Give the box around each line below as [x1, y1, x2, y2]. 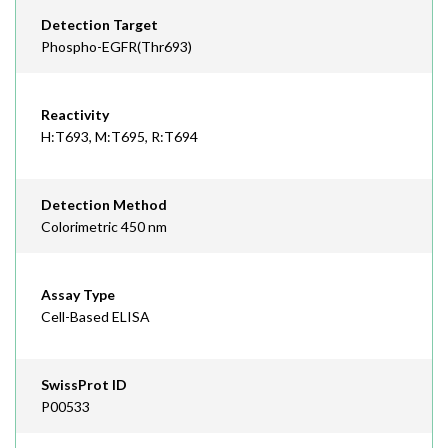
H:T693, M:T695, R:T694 [41, 128, 198, 145]
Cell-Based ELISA [41, 308, 150, 325]
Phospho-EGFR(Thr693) [41, 38, 192, 55]
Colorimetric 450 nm [41, 218, 167, 235]
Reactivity [41, 106, 109, 123]
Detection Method [41, 196, 167, 213]
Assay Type [41, 286, 115, 303]
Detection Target [41, 16, 158, 33]
